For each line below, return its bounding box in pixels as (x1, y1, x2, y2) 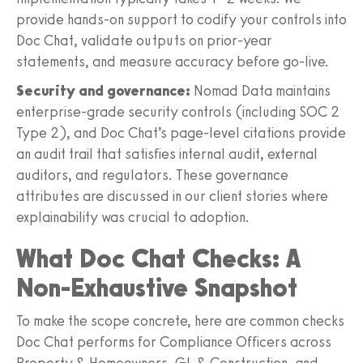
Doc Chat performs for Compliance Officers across (16, 332, 331, 351)
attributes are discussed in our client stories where (16, 186, 328, 205)
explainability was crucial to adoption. (16, 207, 250, 226)
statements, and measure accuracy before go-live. (16, 52, 329, 70)
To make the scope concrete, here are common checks (16, 311, 344, 330)
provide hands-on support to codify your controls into (16, 10, 347, 28)
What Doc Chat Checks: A (16, 242, 301, 274)
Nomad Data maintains (190, 81, 331, 100)
